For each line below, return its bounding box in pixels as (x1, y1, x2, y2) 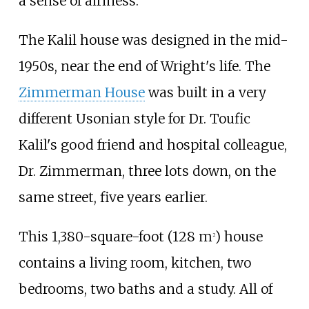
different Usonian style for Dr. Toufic (18, 110, 250, 128)
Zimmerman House (18, 84, 145, 101)
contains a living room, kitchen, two (18, 255, 251, 272)
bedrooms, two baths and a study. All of (18, 281, 272, 298)
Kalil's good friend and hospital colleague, (18, 137, 287, 154)
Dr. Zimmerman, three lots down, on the (18, 163, 276, 180)
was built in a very (144, 84, 266, 101)
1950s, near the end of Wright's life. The (18, 58, 270, 75)
